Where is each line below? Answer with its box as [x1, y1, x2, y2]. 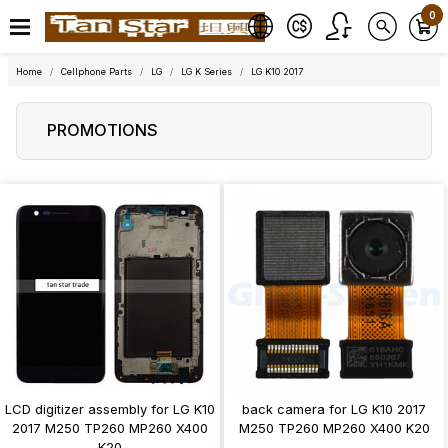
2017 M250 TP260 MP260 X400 [12, 420, 208, 436]
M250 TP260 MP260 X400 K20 [238, 420, 430, 436]
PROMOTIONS [47, 120, 158, 140]
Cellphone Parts [61, 66, 132, 77]
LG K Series [181, 66, 232, 77]
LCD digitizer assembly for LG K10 [5, 401, 215, 417]
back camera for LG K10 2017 [242, 401, 426, 417]
